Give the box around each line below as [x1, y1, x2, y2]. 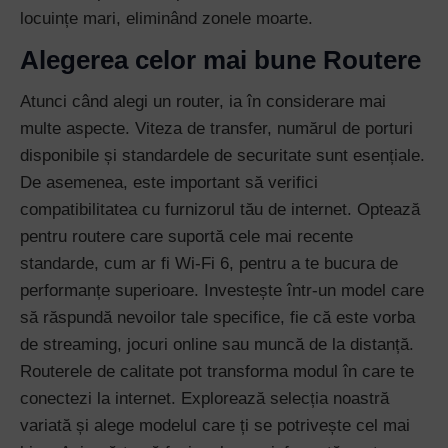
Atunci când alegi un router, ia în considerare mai [20, 91, 386, 111]
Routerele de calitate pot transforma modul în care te [20, 361, 414, 381]
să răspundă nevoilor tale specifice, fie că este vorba [20, 307, 415, 327]
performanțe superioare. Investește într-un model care [20, 280, 424, 300]
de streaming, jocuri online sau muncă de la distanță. [20, 334, 414, 354]
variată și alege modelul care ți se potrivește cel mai [20, 415, 410, 435]
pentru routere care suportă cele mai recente [20, 226, 353, 246]
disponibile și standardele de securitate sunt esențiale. [20, 145, 425, 165]
